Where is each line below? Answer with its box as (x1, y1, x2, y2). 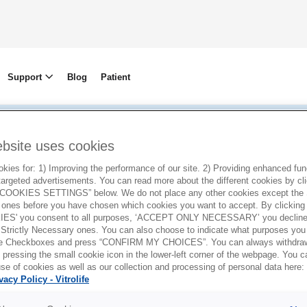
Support (7, 71, 45, 82)
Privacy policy (45, 153, 262, 192)
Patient (100, 71, 130, 82)
